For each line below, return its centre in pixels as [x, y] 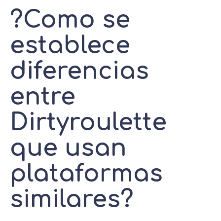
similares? [72, 199]
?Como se [70, 20]
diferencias [79, 71]
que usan [68, 148]
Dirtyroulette [88, 122]
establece [70, 45]
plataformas [86, 174]
